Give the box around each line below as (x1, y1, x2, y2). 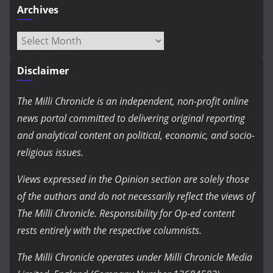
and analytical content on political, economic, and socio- (17, 129, 255, 143)
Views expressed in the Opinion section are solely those (17, 172, 249, 186)
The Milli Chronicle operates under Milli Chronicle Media (17, 250, 252, 264)
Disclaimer (17, 64, 69, 78)
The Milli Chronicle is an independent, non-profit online (17, 94, 249, 108)
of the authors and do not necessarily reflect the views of (17, 190, 255, 204)
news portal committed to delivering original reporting (17, 112, 245, 126)
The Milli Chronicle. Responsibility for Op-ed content (17, 207, 235, 221)
